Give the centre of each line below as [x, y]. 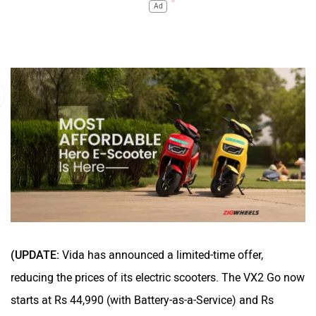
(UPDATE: [36, 255]
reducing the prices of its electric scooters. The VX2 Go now [158, 277]
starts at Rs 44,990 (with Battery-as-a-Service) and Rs [142, 300]
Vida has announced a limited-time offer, [163, 255]
